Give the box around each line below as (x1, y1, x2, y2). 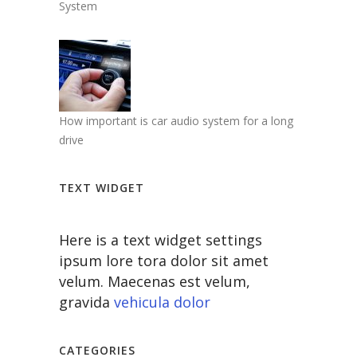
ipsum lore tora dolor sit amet (59, 251, 269, 271)
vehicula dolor (114, 292, 210, 312)
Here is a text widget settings (59, 230, 262, 250)
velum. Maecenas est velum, (59, 272, 250, 292)
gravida (59, 292, 114, 312)
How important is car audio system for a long (59, 113, 293, 129)
